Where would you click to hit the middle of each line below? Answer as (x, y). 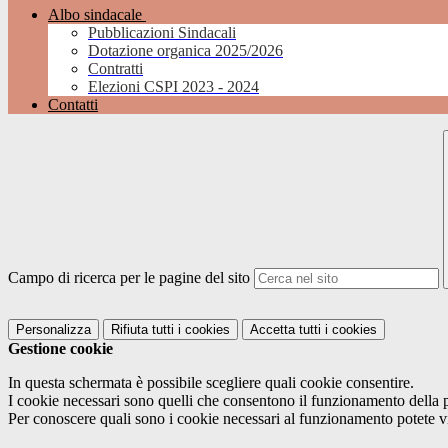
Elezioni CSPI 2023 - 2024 (173, 87)
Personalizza (53, 330)
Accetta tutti (285, 330)
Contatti (73, 105)
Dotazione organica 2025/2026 (185, 51)
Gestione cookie (60, 349)
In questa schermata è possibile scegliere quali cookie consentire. (211, 383)
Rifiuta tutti (142, 330)
